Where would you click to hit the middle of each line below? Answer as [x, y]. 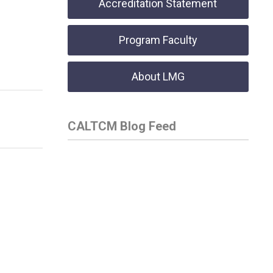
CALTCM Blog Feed [122, 126]
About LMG [158, 76]
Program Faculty [158, 40]
